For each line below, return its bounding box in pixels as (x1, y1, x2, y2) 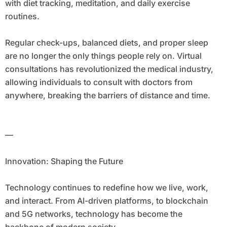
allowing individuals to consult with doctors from (5, 77, 193, 88)
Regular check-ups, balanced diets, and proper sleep (5, 37, 208, 48)
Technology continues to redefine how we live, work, (5, 182, 208, 193)
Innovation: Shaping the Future (5, 156, 123, 167)
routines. (5, 11, 40, 22)
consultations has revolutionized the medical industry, (5, 64, 213, 74)
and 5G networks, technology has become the (5, 209, 182, 219)
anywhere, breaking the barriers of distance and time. (5, 90, 210, 101)
